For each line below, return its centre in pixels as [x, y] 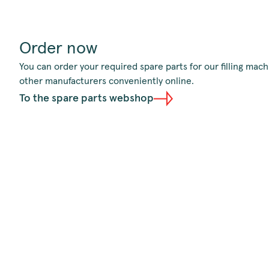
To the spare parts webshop [86, 99]
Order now [58, 49]
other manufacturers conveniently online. [107, 81]
